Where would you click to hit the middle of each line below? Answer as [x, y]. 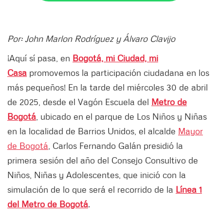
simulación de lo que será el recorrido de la [91, 190]
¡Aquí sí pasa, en [40, 58]
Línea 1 [189, 190]
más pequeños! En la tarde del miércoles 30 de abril [108, 87]
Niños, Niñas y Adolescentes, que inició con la [97, 175]
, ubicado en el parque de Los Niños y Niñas [121, 117]
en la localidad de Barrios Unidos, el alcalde [93, 131]
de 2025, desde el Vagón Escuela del [79, 102]
